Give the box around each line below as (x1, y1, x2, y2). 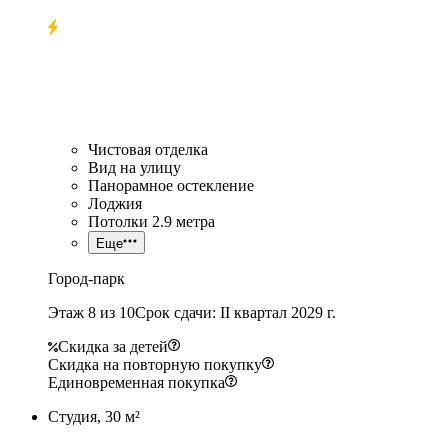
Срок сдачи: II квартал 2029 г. (135, 303, 336, 321)
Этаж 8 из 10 (48, 303, 135, 321)
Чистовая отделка (88, 140, 208, 158)
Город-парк (48, 269, 125, 287)
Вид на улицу (88, 158, 181, 176)
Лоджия (88, 194, 142, 212)
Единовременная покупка (48, 373, 225, 391)
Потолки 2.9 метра (88, 212, 215, 230)
